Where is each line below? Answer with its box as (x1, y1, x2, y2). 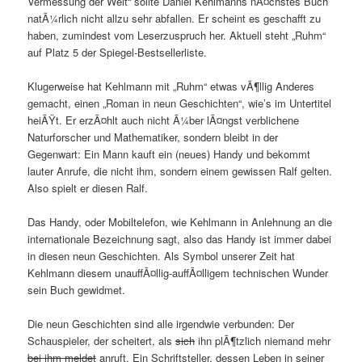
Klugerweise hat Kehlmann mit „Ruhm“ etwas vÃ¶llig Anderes (27, 78, 315, 95)
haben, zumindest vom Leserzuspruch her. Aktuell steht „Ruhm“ (27, 27, 326, 44)
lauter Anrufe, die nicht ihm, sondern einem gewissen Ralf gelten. (27, 163, 333, 179)
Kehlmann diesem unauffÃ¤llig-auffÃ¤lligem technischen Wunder (27, 265, 329, 281)
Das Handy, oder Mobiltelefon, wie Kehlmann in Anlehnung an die (27, 214, 333, 230)
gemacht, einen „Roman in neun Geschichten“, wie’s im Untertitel (27, 95, 332, 112)
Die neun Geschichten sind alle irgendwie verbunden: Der (27, 316, 295, 332)
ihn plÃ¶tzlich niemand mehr (195, 333, 331, 349)
